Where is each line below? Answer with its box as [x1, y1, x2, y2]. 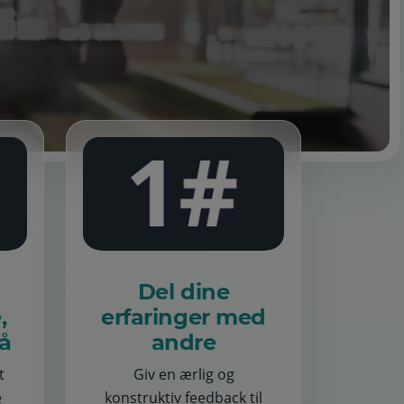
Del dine [137, 279, 230, 306]
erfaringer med [101, 304, 266, 331]
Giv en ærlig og [133, 364, 234, 385]
